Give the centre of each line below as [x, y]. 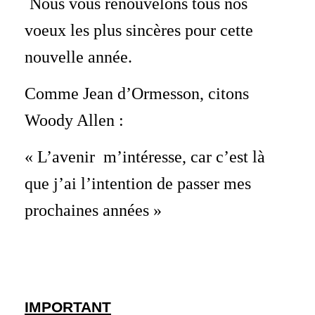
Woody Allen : [74, 121]
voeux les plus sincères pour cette [139, 31]
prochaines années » [93, 211]
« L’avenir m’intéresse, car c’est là [145, 157]
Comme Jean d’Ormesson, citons [137, 94]
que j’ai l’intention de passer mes [138, 184]
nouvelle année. [78, 57]
